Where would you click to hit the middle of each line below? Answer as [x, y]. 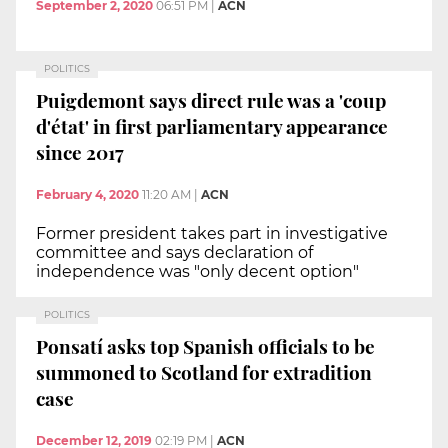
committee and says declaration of [174, 252]
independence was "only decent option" [197, 271]
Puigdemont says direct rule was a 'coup [211, 100]
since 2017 [80, 152]
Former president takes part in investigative [212, 233]
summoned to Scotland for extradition [204, 372]
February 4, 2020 [87, 194]
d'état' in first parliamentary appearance [212, 126]
